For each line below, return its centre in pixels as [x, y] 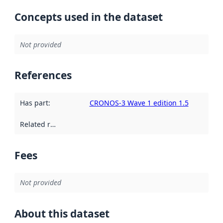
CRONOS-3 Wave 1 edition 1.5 [139, 103]
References [43, 75]
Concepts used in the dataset [89, 17]
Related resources [53, 124]
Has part [34, 103]
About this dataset [62, 213]
